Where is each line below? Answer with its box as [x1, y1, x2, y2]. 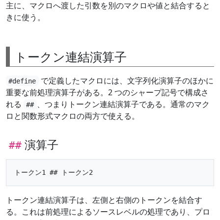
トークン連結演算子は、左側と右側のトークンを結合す [6, 194, 202, 205]
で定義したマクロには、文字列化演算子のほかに [38, 75, 214, 86]
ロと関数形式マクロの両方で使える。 [6, 110, 139, 121]
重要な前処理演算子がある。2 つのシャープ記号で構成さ [6, 86, 209, 98]
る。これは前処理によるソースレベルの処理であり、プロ [6, 206, 210, 217]
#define [8, 77, 36, 85]
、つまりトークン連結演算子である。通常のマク [36, 98, 210, 110]
